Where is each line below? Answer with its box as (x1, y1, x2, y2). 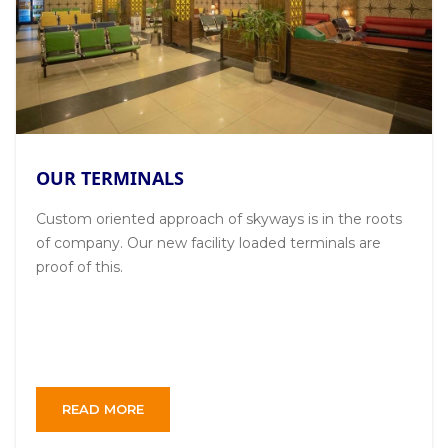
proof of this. (36, 258, 123, 277)
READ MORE (62, 401, 144, 418)
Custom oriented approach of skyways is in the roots (36, 210, 402, 229)
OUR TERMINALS (36, 166, 184, 191)
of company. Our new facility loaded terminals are (36, 234, 381, 253)
